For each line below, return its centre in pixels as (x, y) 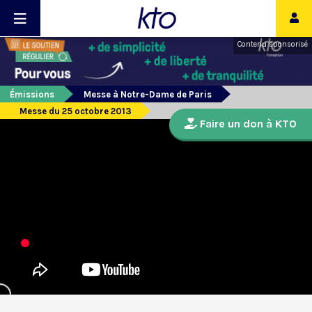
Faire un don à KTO (247, 124)
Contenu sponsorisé (273, 44)
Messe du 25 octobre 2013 (76, 111)
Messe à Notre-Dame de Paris (148, 95)
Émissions (32, 95)
